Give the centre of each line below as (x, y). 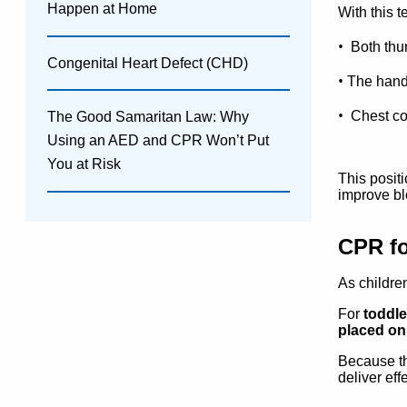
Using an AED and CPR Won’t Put (158, 141)
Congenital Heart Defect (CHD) (148, 63)
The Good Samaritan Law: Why (148, 117)
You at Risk (84, 164)
